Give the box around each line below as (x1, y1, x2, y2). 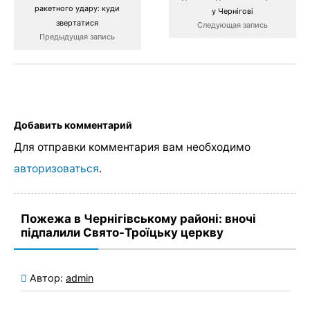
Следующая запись (197, 19, 268, 30)
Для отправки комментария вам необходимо (14, 140, 250, 154)
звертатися (56, 18, 99, 28)
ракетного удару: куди (35, 3, 120, 14)
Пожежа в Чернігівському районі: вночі (21, 212, 256, 226)
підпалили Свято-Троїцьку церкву (21, 226, 224, 240)
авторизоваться (14, 162, 99, 176)
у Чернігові (212, 6, 254, 16)
